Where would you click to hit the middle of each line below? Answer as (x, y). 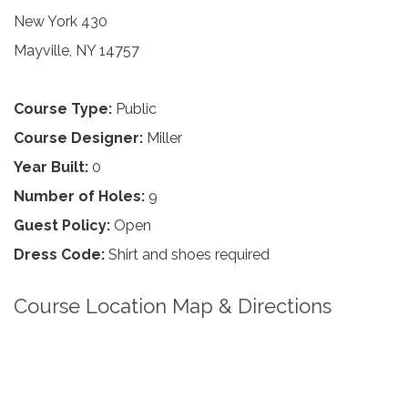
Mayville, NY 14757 (76, 51)
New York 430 (61, 21)
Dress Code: (59, 255)
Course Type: (63, 109)
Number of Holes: (79, 196)
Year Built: (51, 167)
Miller (163, 138)
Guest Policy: (62, 225)
